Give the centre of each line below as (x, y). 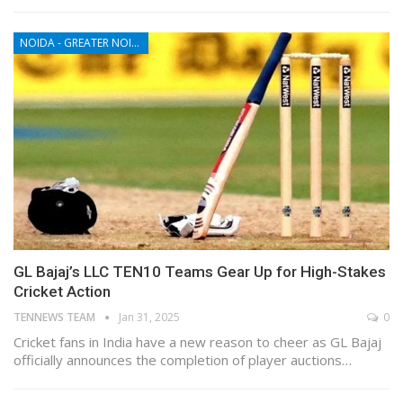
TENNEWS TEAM (56, 318)
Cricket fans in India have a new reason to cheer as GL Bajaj (197, 342)
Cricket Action (62, 292)
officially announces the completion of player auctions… (183, 360)
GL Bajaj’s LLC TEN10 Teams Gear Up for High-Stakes (200, 272)
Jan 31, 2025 (149, 318)
